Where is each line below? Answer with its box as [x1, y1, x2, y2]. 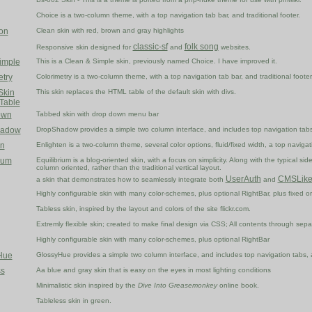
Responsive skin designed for [36, 43, 133, 52]
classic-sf [132, 42, 168, 52]
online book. [217, 281, 259, 290]
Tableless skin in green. [36, 297, 111, 305]
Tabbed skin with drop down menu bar [36, 110, 159, 118]
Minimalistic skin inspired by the [36, 281, 138, 290]
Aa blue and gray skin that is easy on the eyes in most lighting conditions [36, 266, 271, 274]
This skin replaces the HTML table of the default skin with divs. [36, 88, 236, 96]
